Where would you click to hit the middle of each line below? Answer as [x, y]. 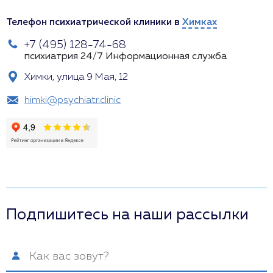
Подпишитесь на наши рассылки [127, 215]
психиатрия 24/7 [64, 57]
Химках [200, 23]
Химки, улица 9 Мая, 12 [76, 77]
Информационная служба [166, 57]
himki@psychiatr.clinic [73, 101]
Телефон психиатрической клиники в [94, 23]
